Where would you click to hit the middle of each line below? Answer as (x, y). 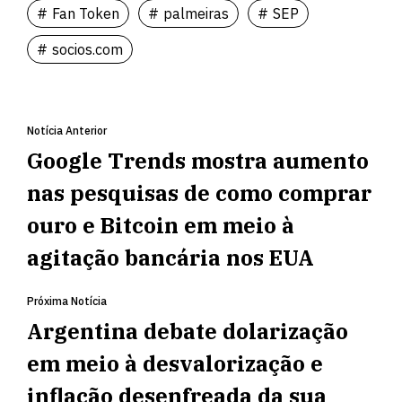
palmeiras (196, 14)
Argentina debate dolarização (188, 332)
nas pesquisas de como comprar (199, 193)
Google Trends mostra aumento (198, 161)
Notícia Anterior (67, 131)
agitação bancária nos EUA (170, 258)
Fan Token (86, 14)
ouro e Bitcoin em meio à (161, 226)
